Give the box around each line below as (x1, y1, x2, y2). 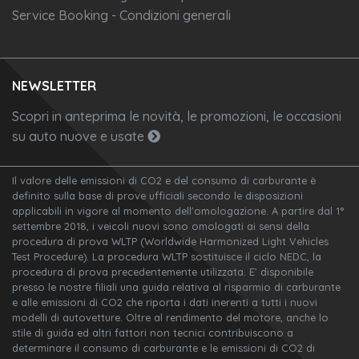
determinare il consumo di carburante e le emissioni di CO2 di (12, 341, 315, 355)
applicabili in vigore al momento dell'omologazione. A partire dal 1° (12, 204, 344, 218)
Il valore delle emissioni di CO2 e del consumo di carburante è (12, 174, 316, 188)
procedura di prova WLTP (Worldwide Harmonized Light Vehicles (12, 235, 329, 248)
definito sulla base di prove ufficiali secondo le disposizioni (12, 189, 303, 203)
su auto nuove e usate (12, 128, 147, 145)
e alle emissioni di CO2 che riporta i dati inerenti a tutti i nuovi (12, 296, 317, 309)
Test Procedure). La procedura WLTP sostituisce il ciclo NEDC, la (12, 250, 321, 264)
